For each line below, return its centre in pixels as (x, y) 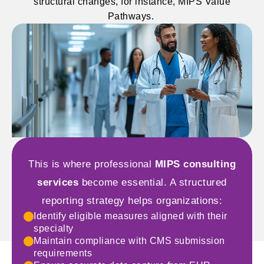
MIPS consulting (195, 164)
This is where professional (92, 164)
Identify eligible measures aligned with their (131, 216)
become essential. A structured (153, 182)
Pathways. (132, 16)
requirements (63, 253)
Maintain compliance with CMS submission (129, 240)
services (58, 182)
